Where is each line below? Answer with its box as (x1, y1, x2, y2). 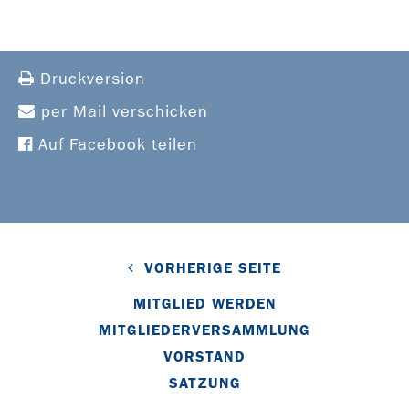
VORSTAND (163, 347, 246, 365)
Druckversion (35, 68, 145, 89)
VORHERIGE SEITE (144, 258, 281, 277)
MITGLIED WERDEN (132, 294, 277, 312)
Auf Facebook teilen (33, 134, 197, 154)
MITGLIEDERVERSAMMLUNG (99, 320, 310, 339)
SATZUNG (168, 373, 241, 392)
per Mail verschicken (36, 101, 208, 121)
